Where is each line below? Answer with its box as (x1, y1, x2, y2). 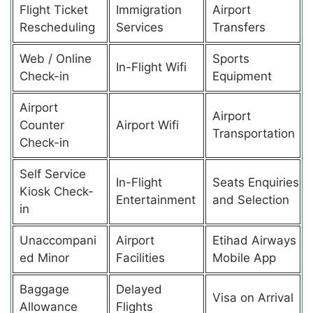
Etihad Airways (212, 233, 296, 247)
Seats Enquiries (212, 175, 299, 189)
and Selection (212, 192, 289, 207)
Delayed (115, 282, 162, 296)
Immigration (115, 2, 182, 17)
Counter (19, 117, 64, 132)
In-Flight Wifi (115, 59, 187, 74)
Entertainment (115, 192, 196, 207)
